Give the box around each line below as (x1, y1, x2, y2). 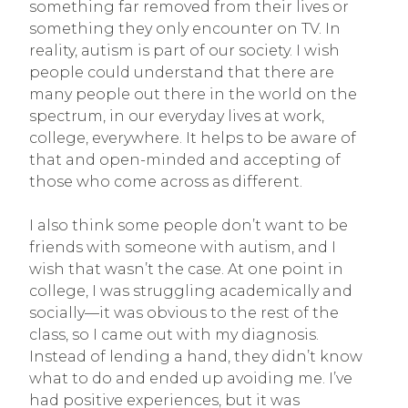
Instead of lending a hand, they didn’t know (29, 347, 362, 365)
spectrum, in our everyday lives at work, (29, 107, 324, 125)
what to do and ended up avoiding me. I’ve (29, 369, 352, 387)
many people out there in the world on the (29, 85, 357, 103)
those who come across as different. (29, 172, 302, 190)
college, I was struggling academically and (29, 281, 352, 300)
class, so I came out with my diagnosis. (29, 325, 319, 343)
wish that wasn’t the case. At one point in (29, 260, 343, 278)
